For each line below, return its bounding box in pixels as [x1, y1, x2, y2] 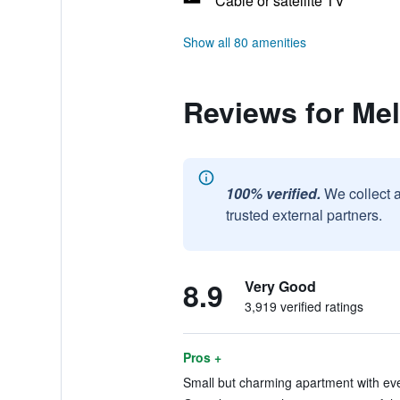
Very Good [244, 276, 316, 296]
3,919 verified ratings [244, 297, 363, 315]
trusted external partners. [225, 204, 382, 225]
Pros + [182, 348, 221, 366]
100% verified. [225, 183, 321, 204]
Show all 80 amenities [182, 33, 306, 51]
